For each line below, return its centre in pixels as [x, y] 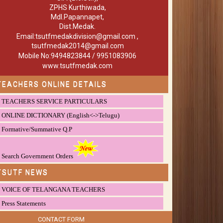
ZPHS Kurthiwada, [77, 8]
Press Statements [24, 204]
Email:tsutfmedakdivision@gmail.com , [78, 37]
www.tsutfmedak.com [78, 66]
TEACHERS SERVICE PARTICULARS [55, 102]
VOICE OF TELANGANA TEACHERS [54, 190]
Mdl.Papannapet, [78, 17]
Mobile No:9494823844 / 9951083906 [78, 56]
